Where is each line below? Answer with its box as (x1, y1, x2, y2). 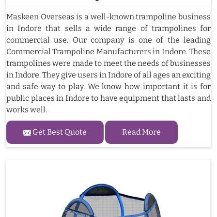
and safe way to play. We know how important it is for (6, 81, 211, 91)
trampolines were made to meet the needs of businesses (6, 58, 211, 68)
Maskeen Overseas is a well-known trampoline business (6, 12, 211, 21)
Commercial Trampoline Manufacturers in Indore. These (6, 46, 211, 56)
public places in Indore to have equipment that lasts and (6, 93, 211, 103)
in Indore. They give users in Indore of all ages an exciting (6, 70, 211, 79)
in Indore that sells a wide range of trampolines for (6, 23, 211, 33)
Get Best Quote (31, 127, 87, 137)
